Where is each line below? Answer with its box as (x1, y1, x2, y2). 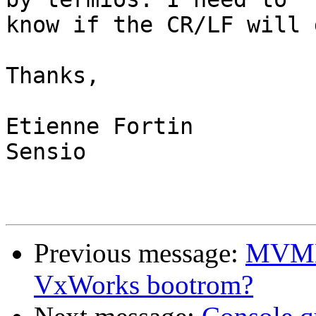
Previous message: (34, 238, 245, 269)
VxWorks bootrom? (34, 269, 253, 300)
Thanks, (6, 63, 99, 89)
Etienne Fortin (6, 114, 193, 140)
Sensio (6, 139, 86, 165)
